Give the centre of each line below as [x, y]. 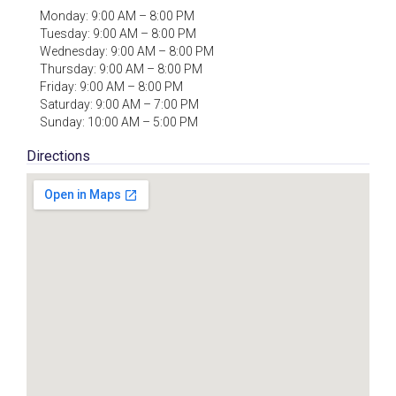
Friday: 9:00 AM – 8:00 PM [111, 86]
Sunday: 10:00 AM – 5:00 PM [119, 122]
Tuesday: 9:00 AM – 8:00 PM [118, 33]
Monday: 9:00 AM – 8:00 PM [117, 15]
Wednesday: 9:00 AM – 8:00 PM [127, 51]
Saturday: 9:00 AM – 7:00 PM [119, 104]
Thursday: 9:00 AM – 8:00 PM [121, 69]
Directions [58, 156]
